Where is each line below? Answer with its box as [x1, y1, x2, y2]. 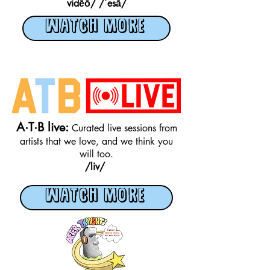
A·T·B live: [16, 119, 72, 135]
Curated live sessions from [71, 122, 177, 134]
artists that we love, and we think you [20, 135, 173, 148]
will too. [80, 148, 113, 160]
